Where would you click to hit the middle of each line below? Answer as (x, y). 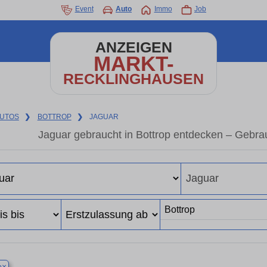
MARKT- (133, 63)
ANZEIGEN (133, 47)
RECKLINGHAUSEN (133, 79)
